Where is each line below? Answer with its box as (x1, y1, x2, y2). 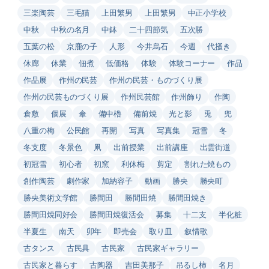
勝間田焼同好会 (23, 208, 78, 220)
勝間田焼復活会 (89, 208, 144, 220)
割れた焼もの (184, 157, 231, 169)
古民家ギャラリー (137, 241, 199, 253)
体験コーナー (168, 56, 216, 68)
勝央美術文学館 (23, 191, 78, 203)
